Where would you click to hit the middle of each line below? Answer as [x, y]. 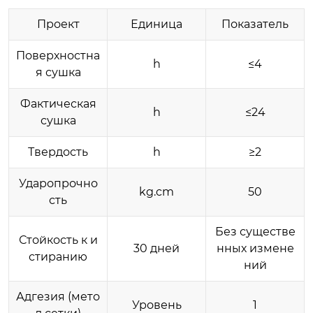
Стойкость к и [58, 240]
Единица [156, 24]
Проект [58, 24]
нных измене [255, 248]
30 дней [156, 248]
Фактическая [58, 103]
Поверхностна [58, 55]
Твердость [58, 152]
